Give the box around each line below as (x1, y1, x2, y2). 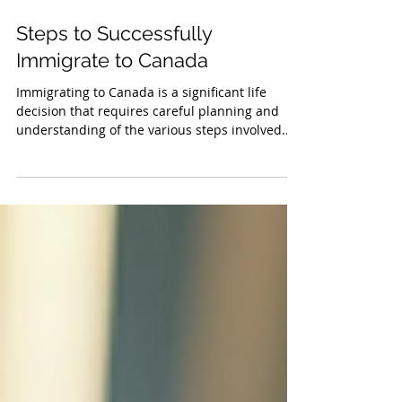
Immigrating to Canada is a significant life (16, 123, 267, 141)
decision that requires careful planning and (16, 142, 279, 160)
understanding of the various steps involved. (16, 161, 285, 179)
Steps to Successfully (16, 61, 212, 85)
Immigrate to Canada (16, 88, 208, 112)
